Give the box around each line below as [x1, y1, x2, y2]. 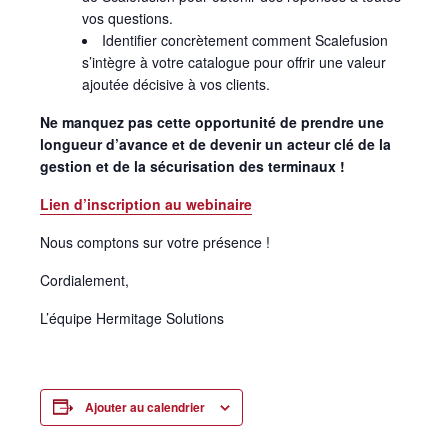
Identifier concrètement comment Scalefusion [102, 29, 388, 50]
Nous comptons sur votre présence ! [40, 231, 270, 252]
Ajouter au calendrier [85, 397, 205, 416]
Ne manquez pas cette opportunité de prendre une [40, 111, 384, 132]
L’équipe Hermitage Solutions [40, 307, 224, 328]
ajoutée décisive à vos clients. [82, 73, 270, 94]
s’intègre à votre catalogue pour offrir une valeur [82, 51, 386, 72]
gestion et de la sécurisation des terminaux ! [40, 155, 345, 176]
